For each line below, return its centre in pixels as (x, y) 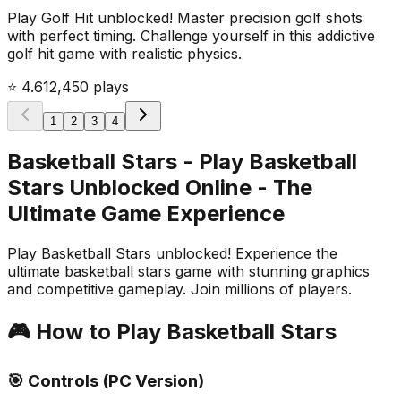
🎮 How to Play (87, 331)
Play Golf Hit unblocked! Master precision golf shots (185, 18)
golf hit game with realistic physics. (124, 54)
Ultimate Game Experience (146, 214)
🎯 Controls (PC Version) (106, 380)
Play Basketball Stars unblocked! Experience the (172, 253)
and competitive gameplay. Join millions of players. (179, 289)
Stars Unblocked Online (129, 188)
